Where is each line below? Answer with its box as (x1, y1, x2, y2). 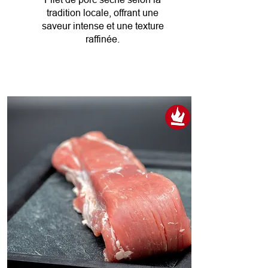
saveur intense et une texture (41, 20, 164, 32)
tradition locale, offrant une (47, 7, 159, 19)
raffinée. (86, 33, 120, 45)
